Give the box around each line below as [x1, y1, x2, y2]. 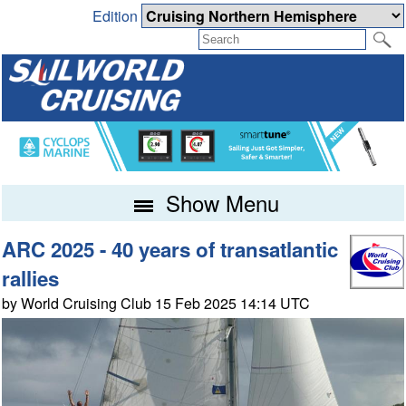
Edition [92, 5, 141, 27]
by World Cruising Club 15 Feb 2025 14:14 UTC [2, 293, 311, 314]
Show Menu [159, 187, 279, 219]
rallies [2, 264, 60, 294]
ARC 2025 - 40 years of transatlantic [2, 235, 339, 265]
